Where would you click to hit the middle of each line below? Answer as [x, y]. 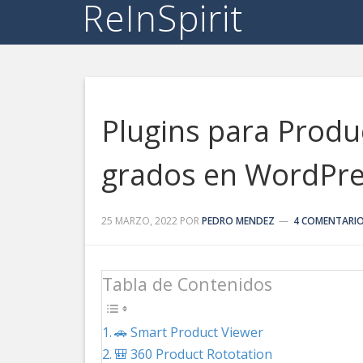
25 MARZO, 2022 [139, 221]
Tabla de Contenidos [187, 284]
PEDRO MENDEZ [238, 221]
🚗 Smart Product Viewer [189, 332]
